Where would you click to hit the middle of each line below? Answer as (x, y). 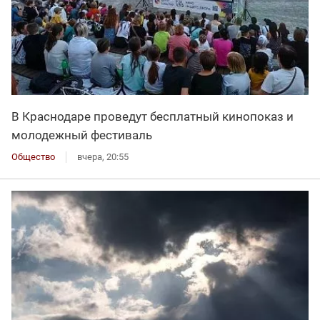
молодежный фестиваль (82, 135)
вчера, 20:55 (103, 156)
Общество (33, 156)
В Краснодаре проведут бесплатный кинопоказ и (152, 116)
